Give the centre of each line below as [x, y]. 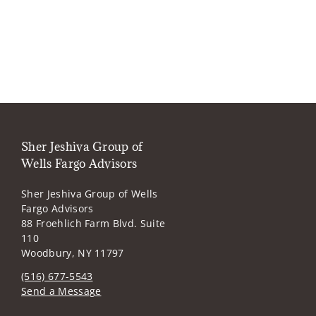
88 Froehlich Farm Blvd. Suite [93, 223]
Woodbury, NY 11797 [73, 253]
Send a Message [61, 291]
